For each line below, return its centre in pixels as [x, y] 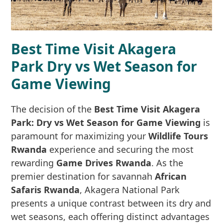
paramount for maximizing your [80, 136]
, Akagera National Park [130, 190]
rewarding [34, 163]
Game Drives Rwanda [104, 163]
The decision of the [53, 109]
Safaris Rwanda [46, 190]
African [171, 176]
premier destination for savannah [83, 176]
